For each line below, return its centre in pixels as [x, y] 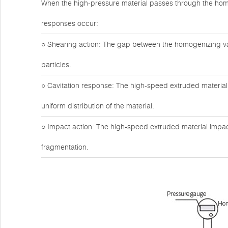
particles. [56, 65]
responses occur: [70, 23]
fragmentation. [65, 147]
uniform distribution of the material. [98, 106]
